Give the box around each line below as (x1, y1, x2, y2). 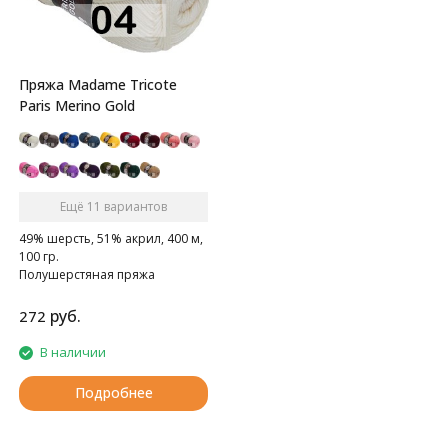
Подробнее (74, 383, 153, 403)
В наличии (40, 343, 106, 362)
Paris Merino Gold (19, 96, 135, 116)
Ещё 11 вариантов (60, 198, 167, 216)
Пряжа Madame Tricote (19, 75, 177, 95)
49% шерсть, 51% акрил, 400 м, (19, 230, 203, 248)
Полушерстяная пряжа (19, 266, 155, 284)
